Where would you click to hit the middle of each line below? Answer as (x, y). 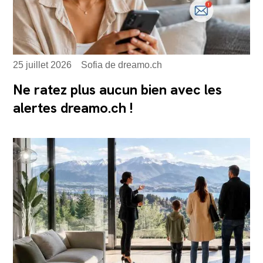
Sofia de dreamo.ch (122, 65)
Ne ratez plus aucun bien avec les (118, 90)
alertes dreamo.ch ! (73, 108)
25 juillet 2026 (43, 65)
